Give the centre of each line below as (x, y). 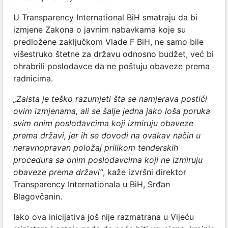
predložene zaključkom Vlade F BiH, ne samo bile (108, 41)
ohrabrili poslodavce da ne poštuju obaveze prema (111, 66)
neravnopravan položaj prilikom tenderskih (96, 147)
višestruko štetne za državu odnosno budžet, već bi (113, 54)
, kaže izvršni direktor (145, 172)
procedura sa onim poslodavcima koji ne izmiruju (108, 160)
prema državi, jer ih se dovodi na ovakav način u (107, 135)
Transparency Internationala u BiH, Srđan (92, 184)
